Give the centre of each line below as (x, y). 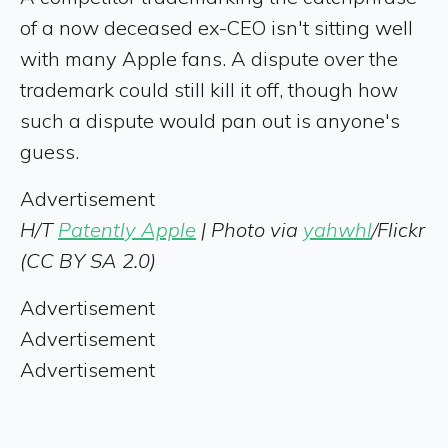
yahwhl (337, 229)
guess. (52, 151)
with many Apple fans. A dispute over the (209, 58)
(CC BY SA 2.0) (88, 260)
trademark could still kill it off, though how (209, 89)
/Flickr (398, 229)
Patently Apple (127, 229)
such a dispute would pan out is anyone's (210, 120)
